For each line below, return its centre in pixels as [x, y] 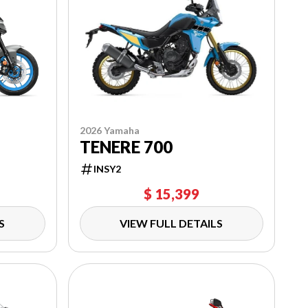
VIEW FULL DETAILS [172, 223]
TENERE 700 [126, 147]
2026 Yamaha [109, 131]
